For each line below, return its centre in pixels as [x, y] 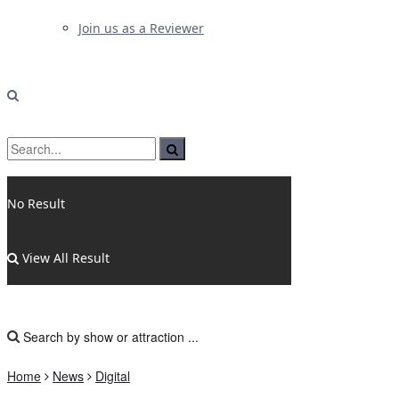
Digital [113, 376]
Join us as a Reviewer [141, 28]
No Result [36, 204]
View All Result [64, 258]
